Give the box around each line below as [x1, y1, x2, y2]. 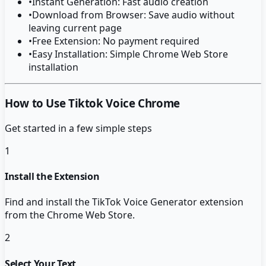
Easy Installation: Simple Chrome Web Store [32, 47, 228, 61]
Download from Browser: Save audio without [32, 8, 235, 22]
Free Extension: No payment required [32, 34, 199, 48]
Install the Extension [5, 170, 100, 183]
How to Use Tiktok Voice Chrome [5, 96, 180, 111]
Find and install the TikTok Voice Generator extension [5, 195, 243, 209]
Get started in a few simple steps [5, 121, 152, 135]
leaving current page [28, 21, 122, 35]
